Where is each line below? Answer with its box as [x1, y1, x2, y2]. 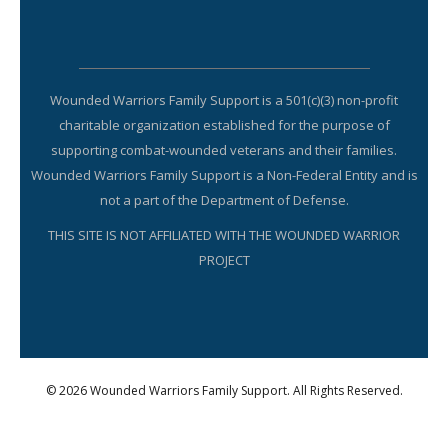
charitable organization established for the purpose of [58, 116, 390, 135]
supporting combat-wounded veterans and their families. [51, 141, 397, 160]
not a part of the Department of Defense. [99, 191, 349, 210]
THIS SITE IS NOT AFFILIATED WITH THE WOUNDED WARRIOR [48, 226, 400, 245]
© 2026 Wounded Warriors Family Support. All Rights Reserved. [45, 382, 403, 400]
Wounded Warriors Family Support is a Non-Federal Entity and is [30, 166, 418, 185]
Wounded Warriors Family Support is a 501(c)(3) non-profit [50, 91, 398, 110]
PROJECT [198, 251, 250, 270]
